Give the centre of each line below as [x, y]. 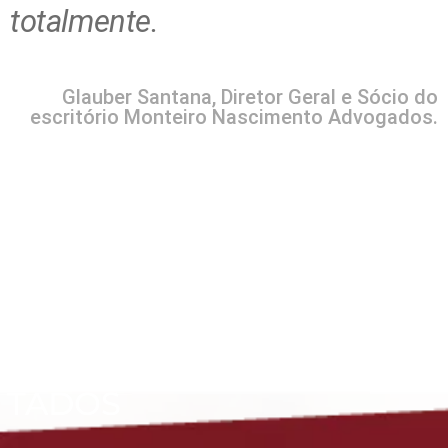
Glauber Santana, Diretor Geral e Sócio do [250, 97]
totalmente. [84, 21]
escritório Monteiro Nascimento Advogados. [234, 117]
